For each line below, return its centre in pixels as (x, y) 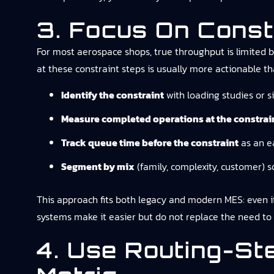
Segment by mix (98, 166)
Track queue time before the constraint (150, 143)
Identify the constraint (113, 95)
